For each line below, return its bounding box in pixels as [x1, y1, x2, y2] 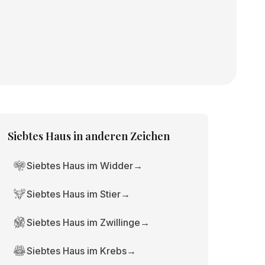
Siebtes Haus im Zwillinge [27, 216, 141, 228]
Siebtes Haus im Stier [27, 188, 121, 200]
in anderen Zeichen [73, 129, 170, 143]
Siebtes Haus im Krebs [27, 245, 127, 257]
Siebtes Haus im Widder [27, 160, 134, 172]
